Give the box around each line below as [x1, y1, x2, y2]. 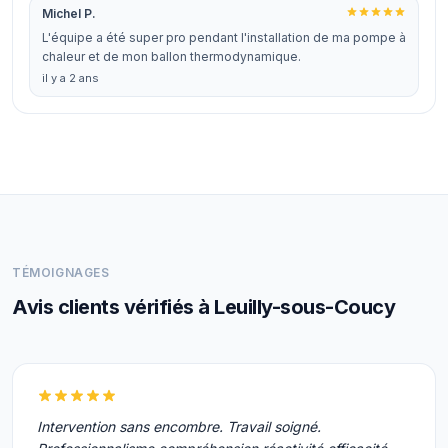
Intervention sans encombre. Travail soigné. [37, 418, 321, 435]
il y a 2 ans [42, 71, 99, 85]
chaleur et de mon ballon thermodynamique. [42, 49, 301, 64]
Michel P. [42, 6, 96, 21]
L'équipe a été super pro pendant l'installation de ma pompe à [42, 30, 406, 45]
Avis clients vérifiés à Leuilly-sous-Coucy [12, 295, 395, 319]
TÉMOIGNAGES [12, 265, 110, 280]
